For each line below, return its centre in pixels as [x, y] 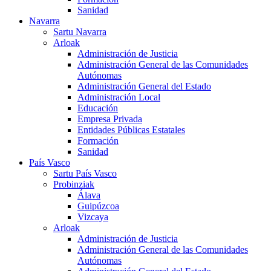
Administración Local [119, 97]
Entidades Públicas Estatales [131, 130]
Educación [98, 108]
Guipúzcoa [98, 206]
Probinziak [74, 184]
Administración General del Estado [144, 87]
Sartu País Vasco [85, 174]
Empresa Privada [110, 119]
